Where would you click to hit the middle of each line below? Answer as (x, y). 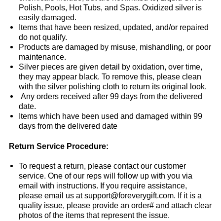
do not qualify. (43, 37)
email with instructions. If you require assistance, (103, 186)
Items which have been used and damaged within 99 (110, 116)
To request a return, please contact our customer (102, 166)
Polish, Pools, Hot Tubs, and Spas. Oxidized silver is (110, 8)
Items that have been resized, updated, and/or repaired (113, 27)
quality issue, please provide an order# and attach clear (115, 205)
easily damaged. (47, 18)
